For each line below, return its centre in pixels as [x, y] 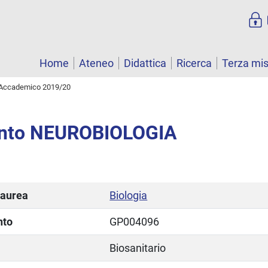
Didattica [145, 63]
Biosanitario [138, 248]
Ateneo [96, 63]
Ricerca [194, 63]
